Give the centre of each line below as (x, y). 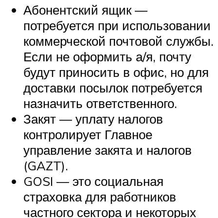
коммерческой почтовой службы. (118, 41)
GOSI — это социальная (93, 181)
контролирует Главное (88, 135)
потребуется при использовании (117, 26)
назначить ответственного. (100, 103)
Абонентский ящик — (85, 10)
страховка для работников (100, 197)
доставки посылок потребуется (113, 88)
